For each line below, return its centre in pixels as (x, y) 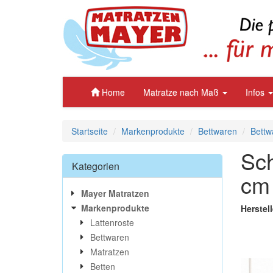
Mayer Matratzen (115, 193)
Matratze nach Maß (182, 92)
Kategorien (96, 166)
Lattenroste (112, 222)
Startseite (90, 131)
